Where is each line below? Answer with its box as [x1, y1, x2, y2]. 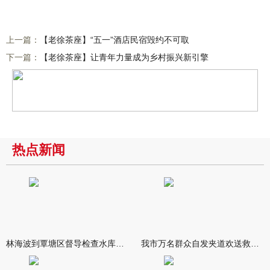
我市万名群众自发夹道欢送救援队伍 [251, 239, 259, 248]
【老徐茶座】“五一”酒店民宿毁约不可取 [40, 35, 189, 45]
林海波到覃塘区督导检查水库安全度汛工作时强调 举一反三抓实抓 [116, 239, 124, 248]
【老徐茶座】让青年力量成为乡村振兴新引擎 [40, 52, 209, 62]
